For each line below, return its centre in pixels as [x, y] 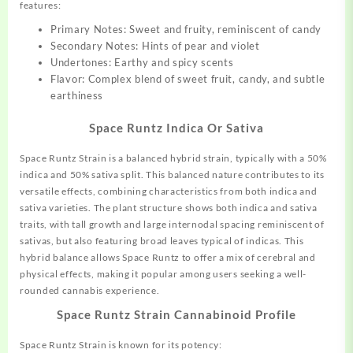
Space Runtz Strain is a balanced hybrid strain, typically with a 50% [173, 158]
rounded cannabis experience [88, 290]
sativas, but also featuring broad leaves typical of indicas [150, 240]
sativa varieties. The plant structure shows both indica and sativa [169, 207]
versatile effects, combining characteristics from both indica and [169, 191]
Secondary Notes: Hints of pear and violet [155, 46]
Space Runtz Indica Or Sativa [176, 127]
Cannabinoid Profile [235, 314]
